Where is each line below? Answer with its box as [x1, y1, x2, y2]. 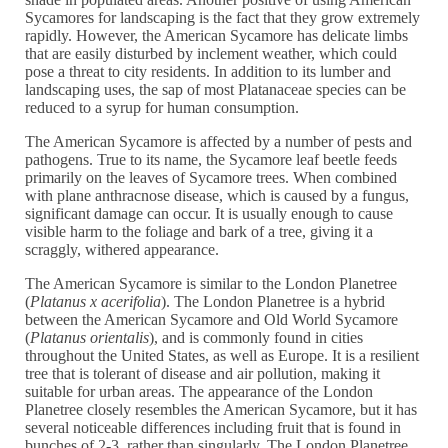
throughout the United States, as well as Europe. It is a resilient [25, 347, 420, 365]
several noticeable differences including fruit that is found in [25, 419, 402, 437]
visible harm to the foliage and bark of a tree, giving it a [25, 223, 374, 241]
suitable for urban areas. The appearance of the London [25, 383, 374, 401]
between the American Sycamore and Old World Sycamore [25, 311, 399, 329]
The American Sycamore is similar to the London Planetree [25, 275, 398, 293]
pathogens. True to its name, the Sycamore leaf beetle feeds [25, 151, 398, 169]
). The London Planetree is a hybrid [161, 293, 386, 311]
